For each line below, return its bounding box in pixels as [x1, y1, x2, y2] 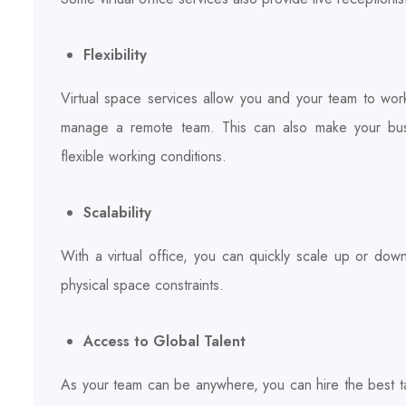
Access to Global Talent [83, 330, 246, 352]
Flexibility [83, 43, 147, 65]
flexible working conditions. [61, 145, 227, 167]
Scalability [83, 201, 151, 223]
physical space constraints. [61, 274, 224, 295]
